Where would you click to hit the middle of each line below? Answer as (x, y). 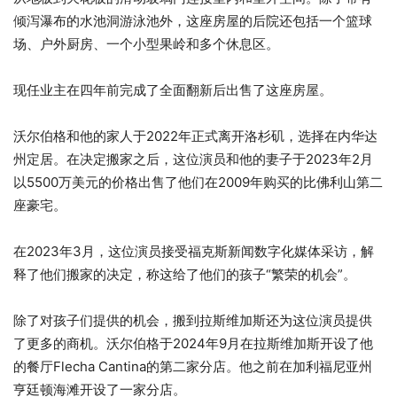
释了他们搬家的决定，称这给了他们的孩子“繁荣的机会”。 (185, 275)
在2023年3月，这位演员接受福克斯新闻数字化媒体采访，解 (194, 252)
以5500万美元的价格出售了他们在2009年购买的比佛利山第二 (198, 183)
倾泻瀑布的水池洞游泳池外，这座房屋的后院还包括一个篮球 (193, 21)
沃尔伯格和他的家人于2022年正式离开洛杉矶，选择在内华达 (195, 136)
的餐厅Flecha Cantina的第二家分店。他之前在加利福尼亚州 (193, 367)
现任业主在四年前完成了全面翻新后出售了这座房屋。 (173, 90)
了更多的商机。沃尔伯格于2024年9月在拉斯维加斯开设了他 (193, 344)
